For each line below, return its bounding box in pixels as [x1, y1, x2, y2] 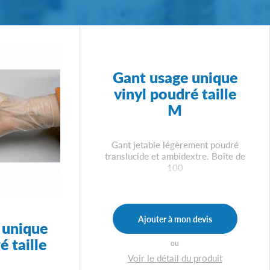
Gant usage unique [112, 66, 237, 88]
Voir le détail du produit [127, 251, 222, 265]
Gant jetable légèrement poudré [111, 137, 239, 151]
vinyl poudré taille [113, 83, 236, 104]
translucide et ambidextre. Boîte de [104, 149, 245, 162]
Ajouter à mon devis [137, 212, 212, 225]
